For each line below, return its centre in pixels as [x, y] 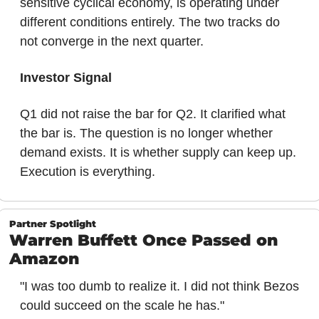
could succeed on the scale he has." [122, 306]
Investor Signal [66, 78]
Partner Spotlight [52, 224]
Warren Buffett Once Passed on [143, 241]
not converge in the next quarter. [111, 42]
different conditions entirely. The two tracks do [150, 22]
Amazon [44, 259]
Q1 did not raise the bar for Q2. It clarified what [152, 114]
